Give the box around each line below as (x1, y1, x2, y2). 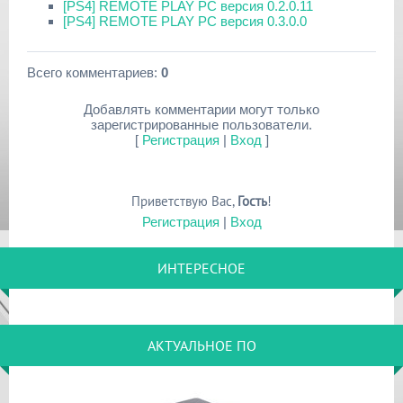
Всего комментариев (27, 65, 154, 80)
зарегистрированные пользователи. (91, 117, 312, 132)
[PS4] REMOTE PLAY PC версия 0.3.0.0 (63, 13, 307, 29)
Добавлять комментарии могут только (84, 102, 319, 117)
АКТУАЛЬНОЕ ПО (147, 336, 256, 354)
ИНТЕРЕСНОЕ (157, 259, 246, 277)
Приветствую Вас (131, 193, 232, 210)
